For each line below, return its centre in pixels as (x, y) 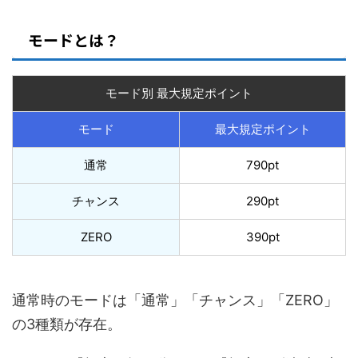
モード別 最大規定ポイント (179, 93)
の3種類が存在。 (67, 324)
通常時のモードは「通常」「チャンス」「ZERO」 (175, 300)
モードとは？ (74, 39)
